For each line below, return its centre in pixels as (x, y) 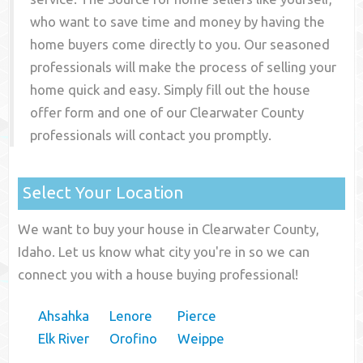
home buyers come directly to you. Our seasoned (180, 45)
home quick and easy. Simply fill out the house (171, 90)
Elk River (64, 339)
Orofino (134, 339)
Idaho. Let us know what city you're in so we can (164, 252)
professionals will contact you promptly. (151, 135)
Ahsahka (64, 316)
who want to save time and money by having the (178, 22)
